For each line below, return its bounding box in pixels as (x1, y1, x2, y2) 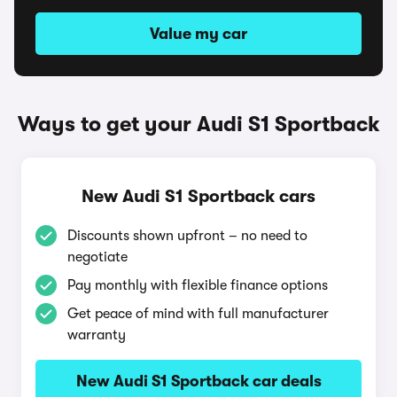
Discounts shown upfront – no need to (67, 228, 307, 244)
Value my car (150, 25, 247, 43)
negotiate (67, 249, 128, 265)
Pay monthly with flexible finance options (67, 277, 328, 293)
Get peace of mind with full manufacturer (67, 306, 329, 322)
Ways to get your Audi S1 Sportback (17, 112, 380, 136)
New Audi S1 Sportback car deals (75, 372, 322, 390)
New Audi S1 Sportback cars (82, 186, 315, 206)
